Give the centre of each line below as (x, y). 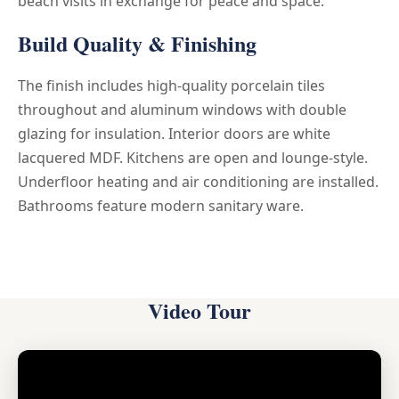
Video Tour (199, 311)
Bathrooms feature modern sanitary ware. (161, 206)
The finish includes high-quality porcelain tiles (171, 86)
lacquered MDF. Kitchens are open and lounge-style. (193, 158)
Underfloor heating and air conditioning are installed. (198, 182)
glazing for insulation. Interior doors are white (174, 134)
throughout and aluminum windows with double (182, 110)
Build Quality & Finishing (137, 44)
